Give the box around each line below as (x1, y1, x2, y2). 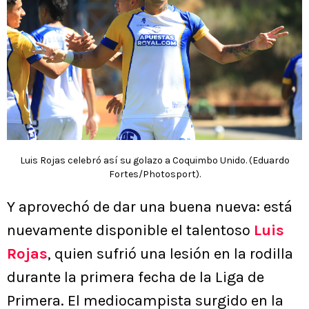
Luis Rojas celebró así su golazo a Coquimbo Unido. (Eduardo (19, 154, 290, 167)
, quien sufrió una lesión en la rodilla (48, 245, 293, 263)
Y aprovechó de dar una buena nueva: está (7, 198, 292, 217)
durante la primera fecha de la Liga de (7, 268, 264, 287)
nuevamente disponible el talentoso (7, 221, 254, 240)
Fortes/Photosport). (108, 168, 201, 181)
